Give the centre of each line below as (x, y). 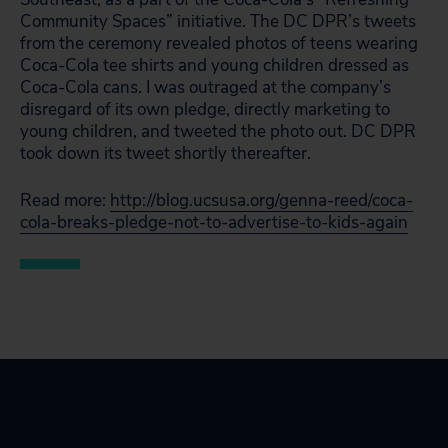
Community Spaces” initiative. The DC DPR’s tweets (218, 21)
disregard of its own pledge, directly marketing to (205, 109)
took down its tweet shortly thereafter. (165, 153)
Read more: (65, 200)
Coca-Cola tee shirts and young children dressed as (214, 65)
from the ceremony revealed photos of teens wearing (219, 43)
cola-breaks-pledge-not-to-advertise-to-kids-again (214, 222)
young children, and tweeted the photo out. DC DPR (218, 131)
